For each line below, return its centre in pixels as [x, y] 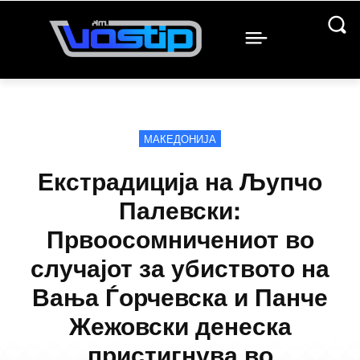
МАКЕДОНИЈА [180, 139]
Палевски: [180, 209]
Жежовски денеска [180, 325]
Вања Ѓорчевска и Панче [180, 296]
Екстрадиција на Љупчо [180, 180]
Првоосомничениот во [180, 238]
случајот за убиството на [180, 267]
